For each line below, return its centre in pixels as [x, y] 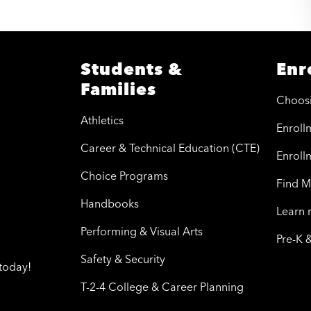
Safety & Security [123, 259]
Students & [132, 69]
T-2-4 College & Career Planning [162, 287]
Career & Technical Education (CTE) [170, 148]
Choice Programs [124, 176]
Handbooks [110, 204]
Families [118, 90]
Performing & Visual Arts [142, 232]
